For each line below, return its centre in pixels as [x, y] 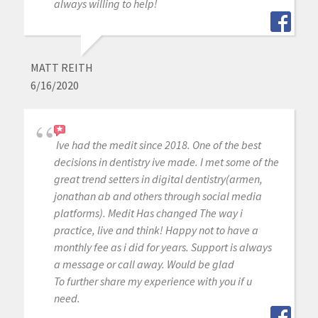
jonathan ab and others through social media [158, 196]
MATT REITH [61, 67]
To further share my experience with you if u [153, 281]
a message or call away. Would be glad [144, 264]
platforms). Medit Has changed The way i [148, 213]
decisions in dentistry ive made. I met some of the [166, 161]
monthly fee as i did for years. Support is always [163, 247]
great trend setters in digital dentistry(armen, [158, 179]
